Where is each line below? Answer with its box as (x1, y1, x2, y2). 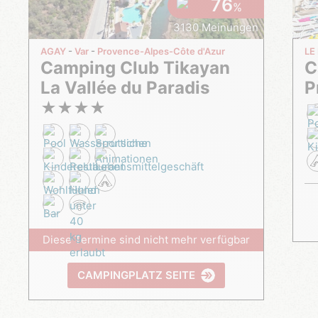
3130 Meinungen (172, 20, 258, 34)
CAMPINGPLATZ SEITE (85, 268, 196, 282)
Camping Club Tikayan (40, 57, 53, 78)
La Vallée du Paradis (40, 77, 209, 98)
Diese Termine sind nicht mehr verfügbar (42, 233, 250, 247)
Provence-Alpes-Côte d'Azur (97, 45, 225, 57)
